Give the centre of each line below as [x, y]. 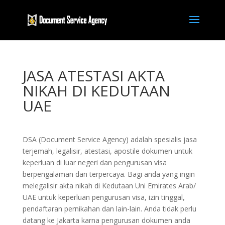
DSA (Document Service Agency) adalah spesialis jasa [109, 139]
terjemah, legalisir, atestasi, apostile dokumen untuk [107, 151]
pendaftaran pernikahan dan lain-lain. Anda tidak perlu [109, 209]
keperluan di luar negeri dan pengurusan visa [94, 162]
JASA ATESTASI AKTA [93, 76]
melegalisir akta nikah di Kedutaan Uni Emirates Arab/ [109, 186]
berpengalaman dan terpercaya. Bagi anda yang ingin [108, 174]
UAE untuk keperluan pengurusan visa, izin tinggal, [103, 197]
